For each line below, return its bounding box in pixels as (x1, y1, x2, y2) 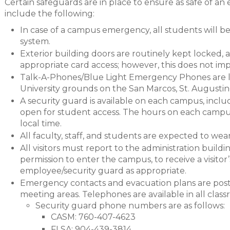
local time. (20, 119, 62, 128)
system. (20, 36, 50, 46)
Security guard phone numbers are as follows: (35, 201, 225, 210)
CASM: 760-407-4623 (51, 212, 136, 222)
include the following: (5, 9, 94, 18)
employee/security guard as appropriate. (20, 166, 186, 176)
